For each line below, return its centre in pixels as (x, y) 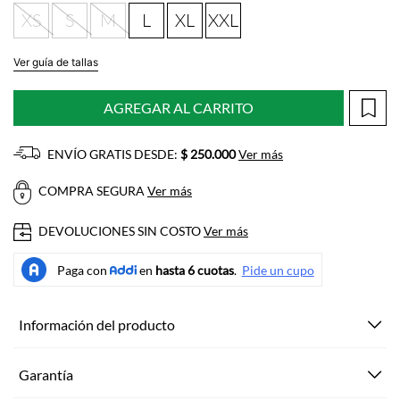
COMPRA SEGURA (92, 191)
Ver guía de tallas (56, 62)
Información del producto (97, 325)
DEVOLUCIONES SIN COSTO (120, 230)
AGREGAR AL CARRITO (179, 108)
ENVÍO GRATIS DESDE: (112, 154)
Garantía (46, 375)
